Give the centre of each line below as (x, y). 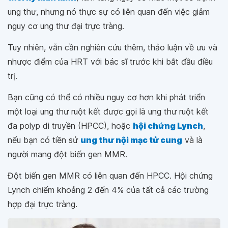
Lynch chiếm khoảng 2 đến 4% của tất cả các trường (108, 190)
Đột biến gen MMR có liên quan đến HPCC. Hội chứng (110, 176)
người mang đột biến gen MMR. (67, 154)
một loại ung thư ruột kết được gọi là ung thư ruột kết (108, 111)
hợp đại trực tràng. (42, 204)
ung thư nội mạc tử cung (131, 140)
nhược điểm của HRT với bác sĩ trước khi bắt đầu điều (110, 62)
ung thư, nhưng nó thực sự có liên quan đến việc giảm (109, 12)
